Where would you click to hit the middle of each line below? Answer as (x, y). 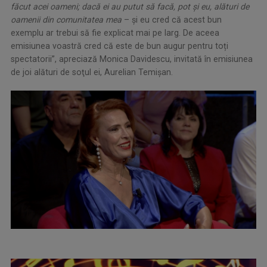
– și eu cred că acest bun (172, 20)
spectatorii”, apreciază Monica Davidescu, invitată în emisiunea (132, 59)
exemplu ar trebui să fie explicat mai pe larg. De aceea (115, 33)
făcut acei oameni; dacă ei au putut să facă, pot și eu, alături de (130, 7)
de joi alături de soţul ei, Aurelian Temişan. (92, 72)
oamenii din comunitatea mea (66, 20)
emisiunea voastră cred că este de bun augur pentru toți (119, 46)
